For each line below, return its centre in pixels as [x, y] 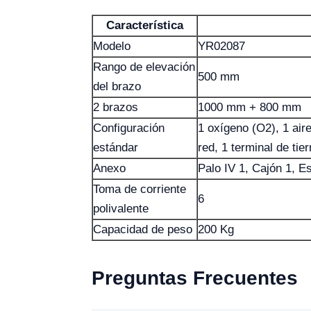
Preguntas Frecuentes [195, 278]
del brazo [117, 86]
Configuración [129, 128]
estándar [116, 148]
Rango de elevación [144, 67]
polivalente [121, 209]
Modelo [112, 46]
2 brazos [116, 107]
